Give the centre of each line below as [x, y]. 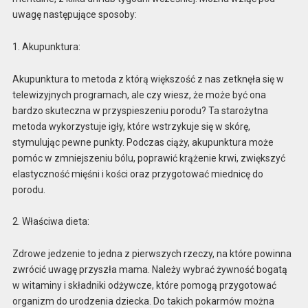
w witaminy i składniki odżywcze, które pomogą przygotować [144, 286]
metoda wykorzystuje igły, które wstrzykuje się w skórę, [131, 126]
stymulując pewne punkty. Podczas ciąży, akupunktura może [143, 142]
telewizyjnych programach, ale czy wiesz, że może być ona [139, 95]
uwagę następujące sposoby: [74, 14]
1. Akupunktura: [46, 46]
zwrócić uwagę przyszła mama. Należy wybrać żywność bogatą [150, 270]
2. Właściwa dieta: [51, 222]
